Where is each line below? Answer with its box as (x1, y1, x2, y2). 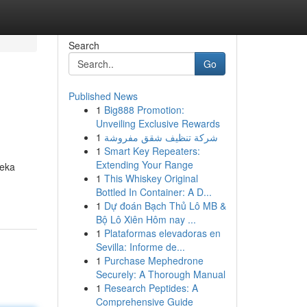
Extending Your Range (95, 158, 193, 171)
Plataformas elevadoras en (103, 226, 221, 240)
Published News (68, 89, 138, 103)
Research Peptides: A (103, 281, 198, 295)
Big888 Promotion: (103, 103, 184, 116)
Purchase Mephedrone (103, 254, 204, 267)
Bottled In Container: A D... (95, 185, 212, 199)
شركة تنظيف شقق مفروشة (103, 130, 218, 144)
